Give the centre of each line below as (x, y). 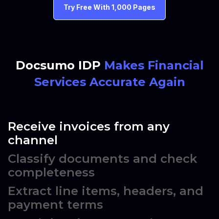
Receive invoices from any (89, 126)
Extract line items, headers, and (106, 191)
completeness (51, 172)
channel (33, 140)
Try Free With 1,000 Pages (109, 7)
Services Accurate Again (109, 82)
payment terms (55, 204)
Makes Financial (154, 65)
